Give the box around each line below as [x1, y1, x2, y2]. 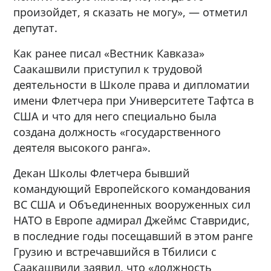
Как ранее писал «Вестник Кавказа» [13, 45, 205, 60]
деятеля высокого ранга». [13, 140, 151, 155]
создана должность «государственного [13, 124, 221, 139]
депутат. [13, 20, 58, 35]
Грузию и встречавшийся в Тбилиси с [13, 244, 217, 259]
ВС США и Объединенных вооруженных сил [13, 197, 251, 212]
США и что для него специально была [13, 108, 217, 123]
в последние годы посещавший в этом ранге [13, 228, 253, 243]
